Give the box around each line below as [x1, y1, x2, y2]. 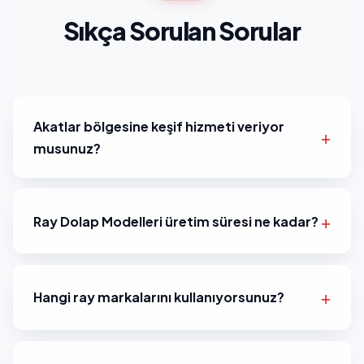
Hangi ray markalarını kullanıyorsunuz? [33, 288, 284, 306]
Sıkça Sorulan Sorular [63, 15, 301, 47]
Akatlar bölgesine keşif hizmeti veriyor [33, 117, 284, 135]
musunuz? [33, 139, 101, 157]
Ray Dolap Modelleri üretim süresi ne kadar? [33, 212, 318, 230]
